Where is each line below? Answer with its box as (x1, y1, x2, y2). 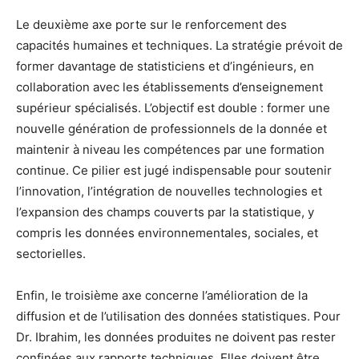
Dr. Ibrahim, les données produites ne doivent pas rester (16, 329, 336, 345)
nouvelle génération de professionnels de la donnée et (16, 121, 327, 137)
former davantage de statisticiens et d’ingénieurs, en (16, 58, 314, 75)
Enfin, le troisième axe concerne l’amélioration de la (16, 288, 308, 304)
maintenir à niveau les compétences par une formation (16, 142, 325, 158)
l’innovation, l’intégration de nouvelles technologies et (16, 184, 322, 200)
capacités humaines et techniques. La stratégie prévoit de (16, 38, 343, 54)
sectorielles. (16, 246, 86, 262)
